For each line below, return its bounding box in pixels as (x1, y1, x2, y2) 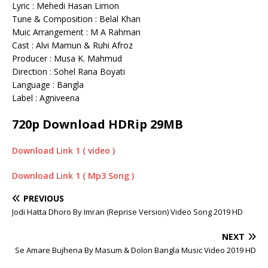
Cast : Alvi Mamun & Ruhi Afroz (12, 39, 133, 51)
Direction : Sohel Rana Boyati (12, 66, 125, 78)
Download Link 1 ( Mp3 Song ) (12, 170, 134, 182)
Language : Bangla (12, 79, 84, 91)
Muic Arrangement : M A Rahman (12, 26, 141, 38)
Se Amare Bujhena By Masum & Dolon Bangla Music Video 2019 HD (15, 245, 256, 256)
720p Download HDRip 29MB (12, 116, 183, 133)
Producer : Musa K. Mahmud (12, 53, 122, 65)
